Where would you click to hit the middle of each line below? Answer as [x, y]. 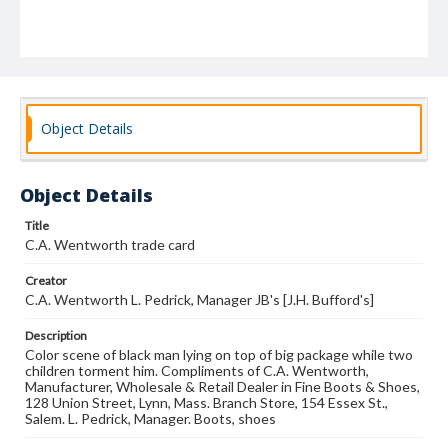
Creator [46, 280]
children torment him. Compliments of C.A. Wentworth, [197, 370]
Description [56, 335]
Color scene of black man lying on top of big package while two [219, 354]
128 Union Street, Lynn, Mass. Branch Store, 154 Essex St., [206, 402]
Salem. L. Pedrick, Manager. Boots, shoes [150, 418]
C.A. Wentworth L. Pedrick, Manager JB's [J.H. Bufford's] [199, 299]
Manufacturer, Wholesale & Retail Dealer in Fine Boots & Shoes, [222, 386]
